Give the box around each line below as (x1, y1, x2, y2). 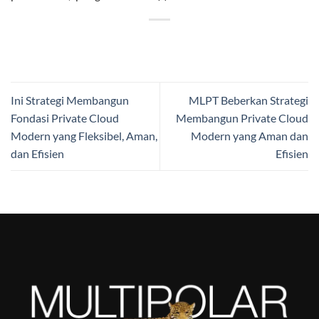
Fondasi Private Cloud (11, 110, 119, 125)
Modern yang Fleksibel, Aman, (11, 128, 157, 142)
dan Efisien (11, 146, 64, 160)
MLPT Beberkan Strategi (189, 93, 308, 107)
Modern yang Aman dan (191, 128, 308, 142)
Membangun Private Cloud (176, 110, 308, 125)
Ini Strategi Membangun (11, 93, 129, 107)
